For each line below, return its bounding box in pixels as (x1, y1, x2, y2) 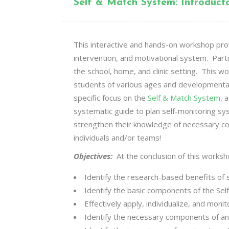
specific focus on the (74, 93, 148, 103)
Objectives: (74, 151, 112, 161)
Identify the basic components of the (84, 185, 216, 195)
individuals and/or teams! (74, 132, 161, 143)
